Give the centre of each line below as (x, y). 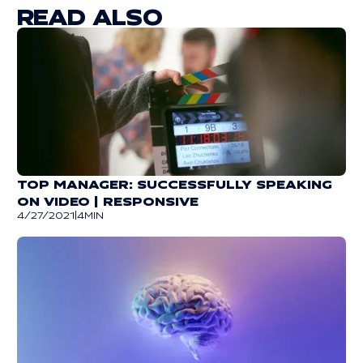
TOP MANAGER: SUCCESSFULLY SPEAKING (174, 184)
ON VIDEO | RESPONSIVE (107, 201)
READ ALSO (89, 16)
